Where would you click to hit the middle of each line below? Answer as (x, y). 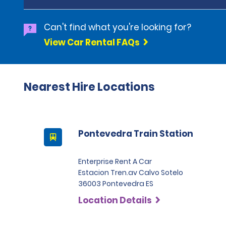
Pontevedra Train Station (136, 134)
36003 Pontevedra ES (116, 184)
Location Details (115, 200)
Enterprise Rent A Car (115, 161)
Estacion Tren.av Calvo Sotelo (131, 173)
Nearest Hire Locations (89, 87)
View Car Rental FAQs (92, 42)
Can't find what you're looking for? (118, 27)
